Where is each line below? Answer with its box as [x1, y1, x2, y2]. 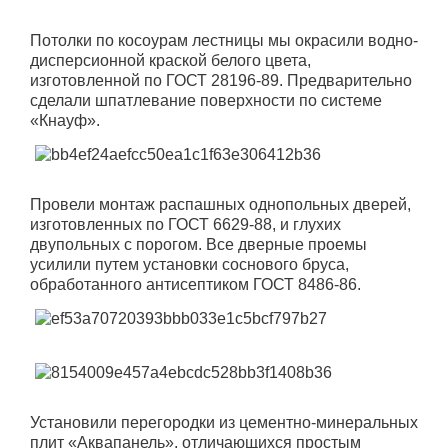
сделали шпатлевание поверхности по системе [30, 92, 382, 110]
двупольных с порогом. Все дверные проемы [30, 236, 367, 254]
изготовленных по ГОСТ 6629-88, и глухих [30, 216, 341, 234]
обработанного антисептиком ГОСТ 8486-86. [30, 276, 361, 294]
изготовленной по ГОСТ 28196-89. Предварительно [30, 72, 412, 90]
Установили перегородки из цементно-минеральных [30, 414, 418, 432]
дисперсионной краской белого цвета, [30, 52, 311, 70]
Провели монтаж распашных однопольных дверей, [30, 196, 411, 214]
